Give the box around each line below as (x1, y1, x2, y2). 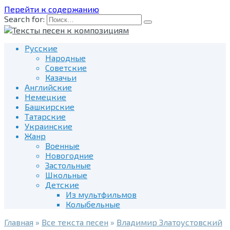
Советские (45, 63, 87, 72)
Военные (45, 141, 80, 150)
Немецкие (25, 92, 66, 102)
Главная (4, 217, 33, 227)
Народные (45, 53, 86, 63)
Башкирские (25, 102, 74, 111)
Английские (25, 82, 72, 92)
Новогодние (45, 150, 93, 160)
